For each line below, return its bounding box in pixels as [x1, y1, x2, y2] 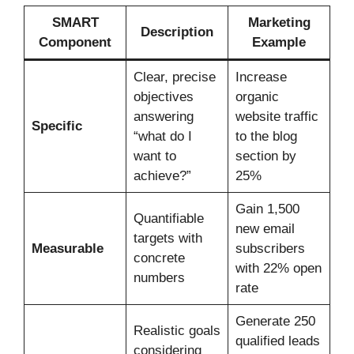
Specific [31, 119, 82, 134]
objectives [133, 89, 194, 105]
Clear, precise [133, 70, 216, 85]
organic [235, 89, 279, 105]
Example [252, 35, 306, 51]
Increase [235, 70, 287, 85]
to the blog [235, 129, 297, 145]
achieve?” [133, 168, 191, 184]
